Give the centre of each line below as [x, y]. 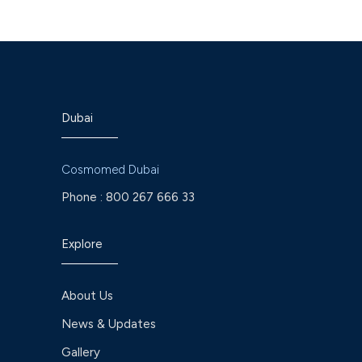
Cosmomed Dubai [110, 170]
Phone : [82, 197]
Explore [82, 244]
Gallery [81, 352]
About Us [87, 296]
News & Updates [109, 324]
